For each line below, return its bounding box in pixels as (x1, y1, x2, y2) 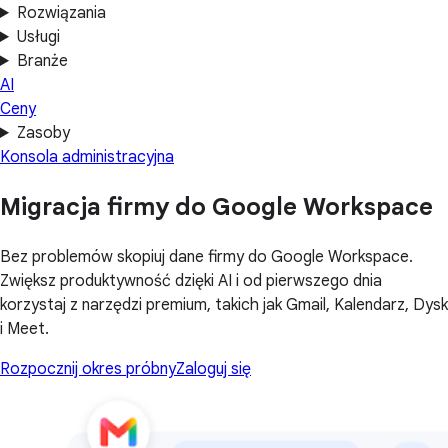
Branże (16, 51, 68, 71)
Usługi (16, 27, 60, 47)
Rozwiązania (16, 3, 106, 23)
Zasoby (16, 123, 70, 143)
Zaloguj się (176, 358, 251, 379)
